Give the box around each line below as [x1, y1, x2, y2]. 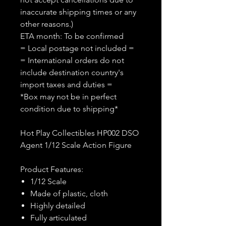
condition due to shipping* [20, 104, 118, 114]
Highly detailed [30, 201, 85, 210]
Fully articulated [30, 213, 87, 222]
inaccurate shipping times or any [20, 7, 136, 17]
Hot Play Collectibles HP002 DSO [20, 128, 139, 138]
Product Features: [20, 164, 83, 174]
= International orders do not [20, 55, 124, 65]
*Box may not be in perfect [20, 92, 117, 101]
